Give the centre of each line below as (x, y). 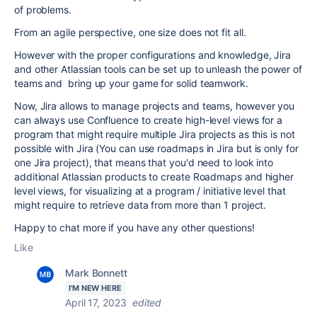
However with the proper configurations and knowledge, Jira (153, 55)
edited (147, 302)
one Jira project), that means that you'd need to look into (144, 162)
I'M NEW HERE (95, 288)
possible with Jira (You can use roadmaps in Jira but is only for (156, 148)
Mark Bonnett (96, 273)
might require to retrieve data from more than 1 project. (142, 205)
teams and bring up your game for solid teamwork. (131, 83)
